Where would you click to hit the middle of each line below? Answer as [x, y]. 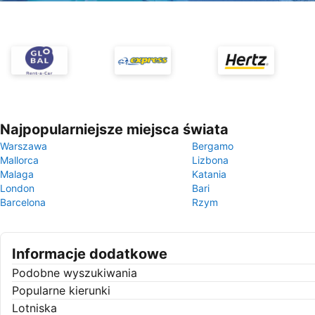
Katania [209, 174]
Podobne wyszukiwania [75, 273]
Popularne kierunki [61, 290]
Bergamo [213, 146]
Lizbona [210, 160]
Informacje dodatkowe [90, 254]
